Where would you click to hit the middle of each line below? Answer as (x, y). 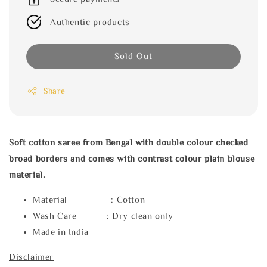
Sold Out (133, 56)
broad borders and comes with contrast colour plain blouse (132, 159)
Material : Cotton (89, 200)
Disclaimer (31, 257)
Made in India (61, 232)
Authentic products (90, 22)
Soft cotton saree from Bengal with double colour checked (129, 142)
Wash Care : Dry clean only (103, 216)
